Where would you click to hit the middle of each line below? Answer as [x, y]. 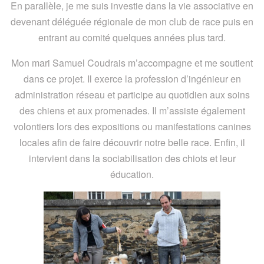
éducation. [132, 174]
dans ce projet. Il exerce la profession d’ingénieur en [132, 78]
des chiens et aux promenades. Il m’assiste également [132, 110]
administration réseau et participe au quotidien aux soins [132, 94]
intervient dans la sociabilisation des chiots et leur [132, 158]
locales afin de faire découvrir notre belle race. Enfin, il [132, 142]
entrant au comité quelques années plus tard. [132, 37]
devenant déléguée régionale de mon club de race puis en [132, 21]
